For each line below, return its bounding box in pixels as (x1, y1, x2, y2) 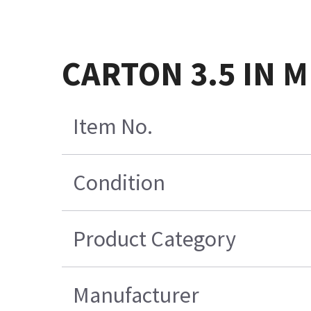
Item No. (72, 112, 153, 141)
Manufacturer (72, 281, 199, 310)
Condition (72, 169, 165, 197)
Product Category (72, 225, 236, 253)
